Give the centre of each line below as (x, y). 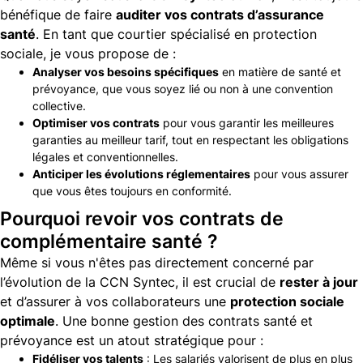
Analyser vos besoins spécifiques (126, 71)
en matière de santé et (280, 71)
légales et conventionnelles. (105, 156)
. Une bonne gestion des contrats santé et (184, 320)
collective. (59, 105)
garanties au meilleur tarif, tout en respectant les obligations (190, 139)
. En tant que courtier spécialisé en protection (176, 34)
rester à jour (319, 282)
